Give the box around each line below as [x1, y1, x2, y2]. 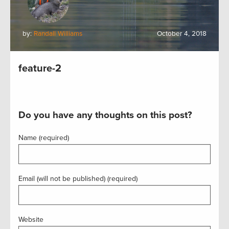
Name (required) [18, 133, 69, 142]
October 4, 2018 [157, 30, 207, 38]
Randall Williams [34, 30, 82, 38]
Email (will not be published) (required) [18, 174, 138, 183]
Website [18, 215, 43, 224]
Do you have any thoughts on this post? [18, 109, 192, 121]
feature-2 [18, 62, 61, 75]
